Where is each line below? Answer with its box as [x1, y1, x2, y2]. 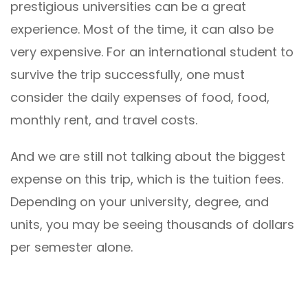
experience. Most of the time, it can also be [10, 21, 274, 38]
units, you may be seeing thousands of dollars [10, 216, 294, 233]
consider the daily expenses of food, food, [10, 89, 269, 106]
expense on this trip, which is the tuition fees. [10, 170, 283, 188]
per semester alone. [10, 239, 133, 256]
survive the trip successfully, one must [10, 66, 245, 83]
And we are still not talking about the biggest [10, 148, 285, 165]
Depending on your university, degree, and [10, 193, 269, 210]
